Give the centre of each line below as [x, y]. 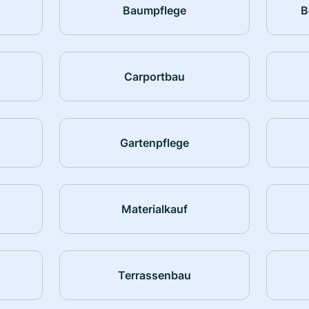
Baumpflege [154, 10]
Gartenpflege [154, 142]
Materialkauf [154, 209]
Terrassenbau [154, 275]
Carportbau [154, 76]
